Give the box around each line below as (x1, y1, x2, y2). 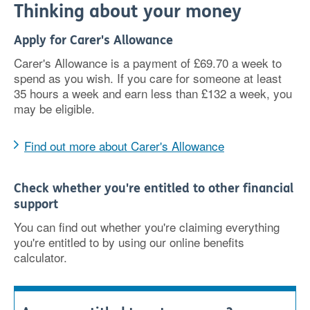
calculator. (14, 248, 67, 266)
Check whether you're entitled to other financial (14, 181, 293, 196)
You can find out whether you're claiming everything (14, 218, 280, 235)
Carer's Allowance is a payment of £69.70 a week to (14, 54, 282, 71)
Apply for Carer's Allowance (14, 33, 173, 48)
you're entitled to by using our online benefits (14, 233, 244, 250)
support (14, 197, 58, 212)
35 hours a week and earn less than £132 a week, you (14, 84, 292, 102)
